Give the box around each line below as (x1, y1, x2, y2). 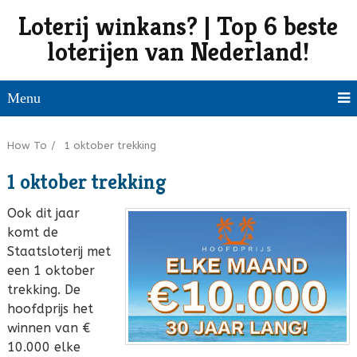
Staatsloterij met (6, 244, 111, 259)
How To (6, 139, 47, 151)
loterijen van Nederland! (47, 36, 310, 68)
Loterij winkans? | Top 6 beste (18, 10, 339, 42)
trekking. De (6, 282, 80, 297)
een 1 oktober (6, 263, 95, 278)
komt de (6, 225, 58, 240)
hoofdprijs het (6, 301, 93, 316)
